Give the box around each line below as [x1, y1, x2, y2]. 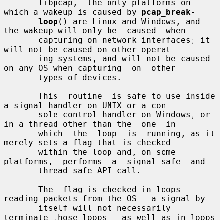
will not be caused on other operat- [4, 44, 176, 54]
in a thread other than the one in [4, 119, 176, 129]
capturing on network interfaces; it [4, 35, 38, 45]
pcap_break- [141, 7, 195, 17]
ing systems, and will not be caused [4, 54, 38, 63]
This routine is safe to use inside [4, 91, 38, 101]
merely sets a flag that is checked [4, 137, 171, 147]
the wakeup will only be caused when [4, 26, 186, 35]
